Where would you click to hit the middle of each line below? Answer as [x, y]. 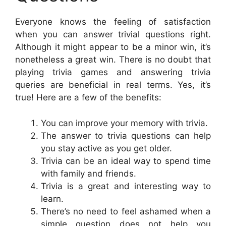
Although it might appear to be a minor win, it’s [113, 47]
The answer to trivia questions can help [126, 135]
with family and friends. [89, 173]
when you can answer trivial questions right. [113, 35]
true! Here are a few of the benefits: [88, 98]
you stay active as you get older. [106, 148]
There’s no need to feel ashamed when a [126, 211]
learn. [52, 199]
